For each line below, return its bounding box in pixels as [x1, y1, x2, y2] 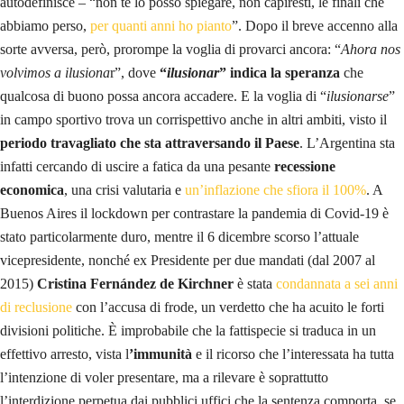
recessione [274, 158, 335, 174]
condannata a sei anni [276, 275, 398, 291]
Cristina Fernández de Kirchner [37, 275, 234, 291]
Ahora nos [341, 41, 400, 57]
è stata [234, 275, 276, 291]
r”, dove [110, 64, 160, 80]
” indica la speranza [219, 64, 340, 80]
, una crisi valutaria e [64, 181, 185, 197]
